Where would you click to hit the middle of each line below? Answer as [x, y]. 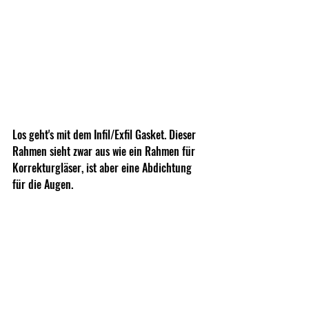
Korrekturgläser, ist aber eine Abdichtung [103, 167]
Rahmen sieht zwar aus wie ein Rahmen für [105, 151]
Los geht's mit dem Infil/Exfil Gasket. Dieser [106, 134]
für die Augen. [43, 184]
